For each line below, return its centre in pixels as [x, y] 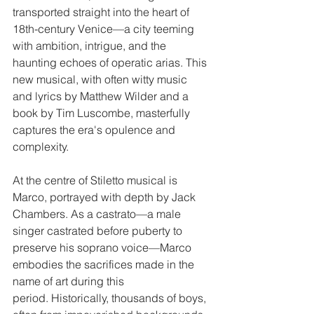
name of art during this [70, 281]
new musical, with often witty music [101, 79]
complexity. [41, 146]
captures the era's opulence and [95, 129]
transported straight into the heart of [102, 12]
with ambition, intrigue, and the [91, 45]
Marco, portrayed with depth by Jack [105, 197]
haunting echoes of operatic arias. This [111, 62]
